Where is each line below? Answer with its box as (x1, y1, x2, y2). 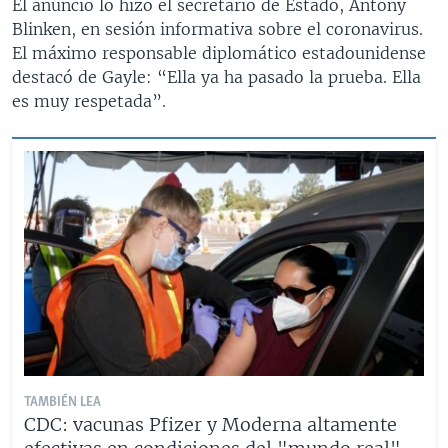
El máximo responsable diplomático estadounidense (12, 42, 426, 63)
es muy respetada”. (12, 90, 166, 111)
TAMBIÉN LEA (24, 394, 101, 410)
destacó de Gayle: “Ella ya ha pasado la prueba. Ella (12, 66, 421, 87)
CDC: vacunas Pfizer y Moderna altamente (24, 412, 397, 436)
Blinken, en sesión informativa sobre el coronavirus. (12, 18, 423, 39)
